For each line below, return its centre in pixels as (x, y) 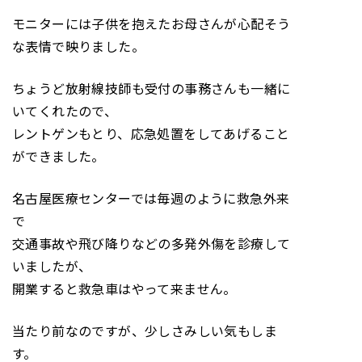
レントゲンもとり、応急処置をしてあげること (151, 133)
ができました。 (59, 156)
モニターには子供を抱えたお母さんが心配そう (152, 23)
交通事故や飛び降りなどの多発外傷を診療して (152, 243)
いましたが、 (52, 266)
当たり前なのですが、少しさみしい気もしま (145, 330)
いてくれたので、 (65, 111)
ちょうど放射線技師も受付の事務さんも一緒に (152, 88)
